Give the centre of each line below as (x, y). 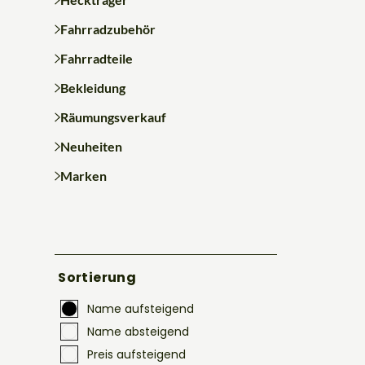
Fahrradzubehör (108, 29)
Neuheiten (91, 146)
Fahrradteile (96, 58)
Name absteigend (139, 331)
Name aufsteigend (141, 308)
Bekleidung (92, 87)
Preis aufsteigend (137, 354)
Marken (83, 175)
